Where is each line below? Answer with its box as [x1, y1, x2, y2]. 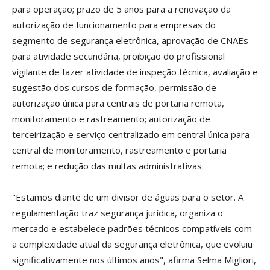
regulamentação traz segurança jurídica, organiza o [12, 206, 223, 219]
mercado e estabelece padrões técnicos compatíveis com [12, 222, 252, 234]
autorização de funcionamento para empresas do [12, 18, 216, 31]
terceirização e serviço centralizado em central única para [12, 128, 250, 140]
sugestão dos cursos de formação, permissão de [12, 81, 216, 93]
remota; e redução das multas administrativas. [12, 159, 204, 172]
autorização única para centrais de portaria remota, [12, 96, 224, 109]
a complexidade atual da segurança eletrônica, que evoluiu [12, 237, 253, 250]
